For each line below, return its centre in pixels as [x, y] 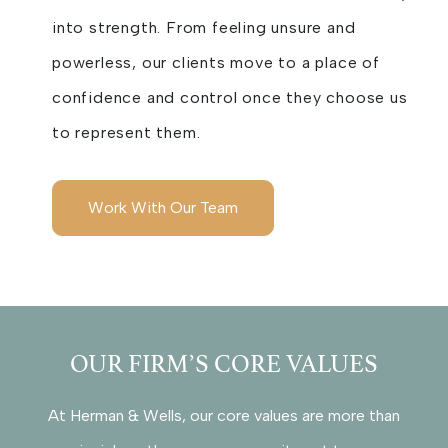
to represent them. [126, 133]
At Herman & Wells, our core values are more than [224, 416]
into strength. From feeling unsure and [204, 28]
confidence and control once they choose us [230, 98]
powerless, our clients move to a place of [216, 63]
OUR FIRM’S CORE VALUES [224, 364]
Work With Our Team [163, 208]
